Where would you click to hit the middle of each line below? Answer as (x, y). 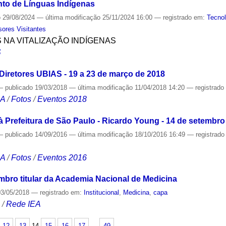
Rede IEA (24, 204)
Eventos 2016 (62, 157)
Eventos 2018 (62, 99)
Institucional (102, 193)
